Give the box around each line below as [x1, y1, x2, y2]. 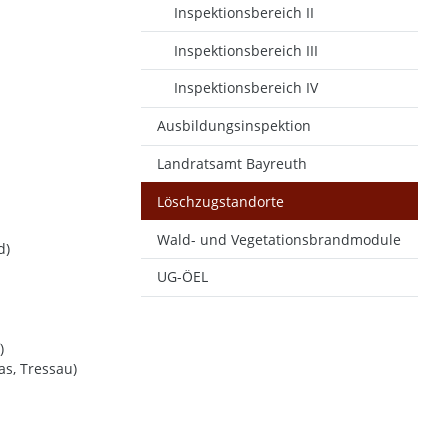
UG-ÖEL [157, 267, 209, 287]
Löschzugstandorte [157, 191, 285, 211]
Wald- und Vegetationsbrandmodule [157, 229, 402, 249]
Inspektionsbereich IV [174, 78, 319, 98]
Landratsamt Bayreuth [157, 154, 308, 174]
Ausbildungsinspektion [157, 116, 312, 136]
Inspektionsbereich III [174, 40, 319, 60]
